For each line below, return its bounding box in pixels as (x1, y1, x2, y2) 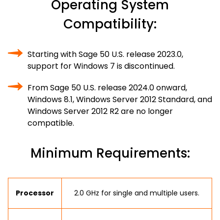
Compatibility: (63, 15, 157, 33)
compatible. (27, 117, 74, 129)
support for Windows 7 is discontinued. (27, 60, 175, 72)
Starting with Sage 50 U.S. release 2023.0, (27, 49, 183, 60)
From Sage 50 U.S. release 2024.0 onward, (27, 82, 187, 93)
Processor (16, 188, 54, 198)
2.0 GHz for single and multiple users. (74, 188, 199, 198)
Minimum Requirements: (30, 144, 190, 162)
